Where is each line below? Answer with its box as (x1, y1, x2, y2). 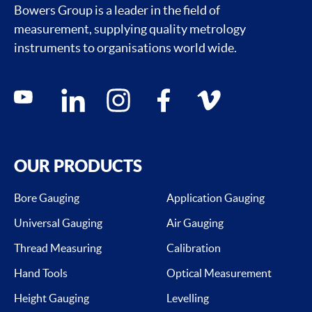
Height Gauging (14, 292, 89, 305)
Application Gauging (166, 192, 265, 205)
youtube (13, 88, 54, 101)
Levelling (166, 292, 209, 305)
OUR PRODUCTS (14, 156, 142, 176)
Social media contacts (13, 79, 116, 93)
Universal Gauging (14, 217, 102, 230)
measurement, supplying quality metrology (14, 21, 246, 36)
